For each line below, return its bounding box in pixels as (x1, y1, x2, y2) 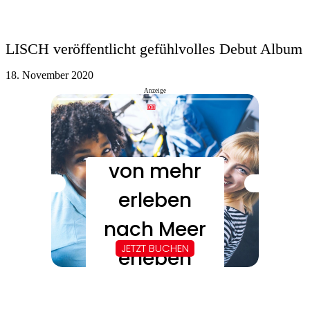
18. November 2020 (6, 69, 93, 82)
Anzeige (144, 87, 166, 95)
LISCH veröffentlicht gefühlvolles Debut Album (6, 40, 302, 58)
